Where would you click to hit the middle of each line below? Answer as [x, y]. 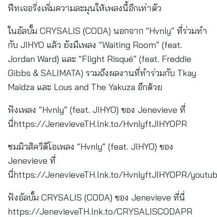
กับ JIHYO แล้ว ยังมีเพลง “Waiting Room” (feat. [95, 45]
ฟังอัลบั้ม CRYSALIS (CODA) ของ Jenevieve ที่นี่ [96, 197]
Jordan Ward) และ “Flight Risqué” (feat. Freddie [100, 59]
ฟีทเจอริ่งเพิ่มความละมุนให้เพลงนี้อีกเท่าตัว [85, 8]
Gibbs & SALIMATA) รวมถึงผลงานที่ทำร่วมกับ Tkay [102, 73]
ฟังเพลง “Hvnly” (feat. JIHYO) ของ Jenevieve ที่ [97, 110]
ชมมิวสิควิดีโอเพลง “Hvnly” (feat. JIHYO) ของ [91, 147]
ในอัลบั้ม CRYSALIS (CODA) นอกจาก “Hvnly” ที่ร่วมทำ [108, 31]
